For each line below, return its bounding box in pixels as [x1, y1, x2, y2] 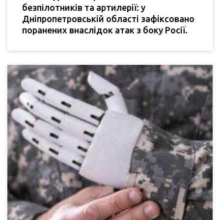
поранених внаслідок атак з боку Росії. [22, 25, 188, 35]
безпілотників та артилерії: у [22, 2, 145, 13]
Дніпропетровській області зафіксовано [22, 14, 194, 24]
